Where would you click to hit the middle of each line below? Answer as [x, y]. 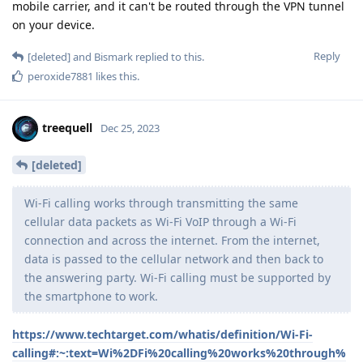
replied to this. [169, 56]
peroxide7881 [60, 76]
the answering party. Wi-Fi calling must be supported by [177, 277]
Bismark [113, 56]
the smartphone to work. [91, 296]
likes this [115, 76]
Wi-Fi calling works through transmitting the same [161, 203]
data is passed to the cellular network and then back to [174, 258]
